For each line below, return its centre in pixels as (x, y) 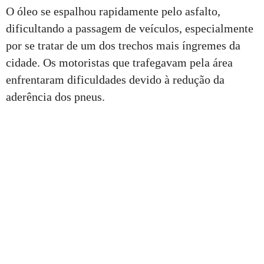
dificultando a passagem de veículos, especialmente (130, 28)
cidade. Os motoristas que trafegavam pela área (119, 62)
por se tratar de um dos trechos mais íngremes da (123, 45)
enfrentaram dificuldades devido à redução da (115, 79)
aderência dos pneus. (55, 96)
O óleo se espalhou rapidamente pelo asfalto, (113, 11)
